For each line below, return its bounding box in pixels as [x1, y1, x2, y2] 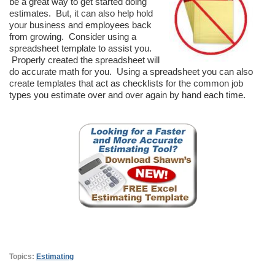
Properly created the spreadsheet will [9, 54, 160, 65]
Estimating [36, 252, 74, 261]
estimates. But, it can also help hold [9, 7, 153, 18]
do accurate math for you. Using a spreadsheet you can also [9, 66, 253, 77]
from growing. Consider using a [9, 31, 136, 42]
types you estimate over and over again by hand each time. [9, 89, 246, 100]
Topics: [9, 252, 36, 261]
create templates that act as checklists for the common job [9, 77, 243, 88]
